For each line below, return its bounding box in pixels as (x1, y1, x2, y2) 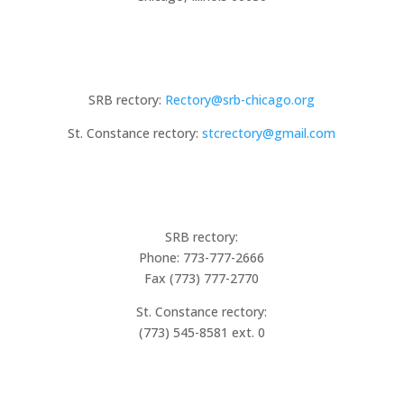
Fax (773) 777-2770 (144, 269, 260, 287)
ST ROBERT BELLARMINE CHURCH (57, 365, 346, 390)
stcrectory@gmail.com (202, 124, 336, 142)
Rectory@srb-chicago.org (165, 90, 316, 108)
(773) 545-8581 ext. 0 (138, 323, 265, 341)
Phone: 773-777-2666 (139, 248, 265, 266)
